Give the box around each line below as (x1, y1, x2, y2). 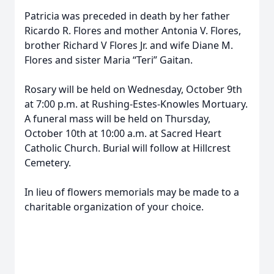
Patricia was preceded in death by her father (24, 9, 230, 23)
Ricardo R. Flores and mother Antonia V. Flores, (24, 24, 241, 37)
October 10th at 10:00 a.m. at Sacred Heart (24, 127, 221, 140)
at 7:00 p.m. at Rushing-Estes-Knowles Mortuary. (24, 97, 248, 111)
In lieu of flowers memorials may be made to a (24, 185, 239, 199)
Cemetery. (24, 156, 73, 169)
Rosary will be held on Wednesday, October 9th (24, 83, 242, 96)
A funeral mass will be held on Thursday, (24, 112, 210, 125)
